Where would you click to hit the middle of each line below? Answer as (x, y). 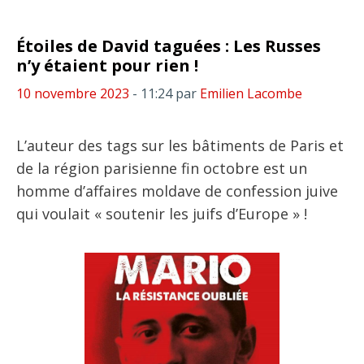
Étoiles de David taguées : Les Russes (169, 46)
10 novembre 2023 (73, 93)
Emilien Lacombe (251, 93)
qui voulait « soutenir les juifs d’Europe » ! (162, 214)
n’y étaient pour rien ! (107, 65)
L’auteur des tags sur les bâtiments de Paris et (180, 145)
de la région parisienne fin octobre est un (162, 168)
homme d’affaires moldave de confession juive (177, 191)
